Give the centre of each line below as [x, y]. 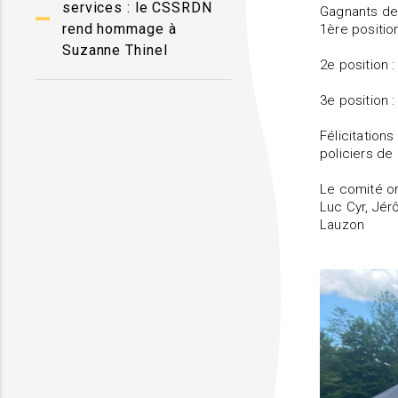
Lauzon [344, 225]
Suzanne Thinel [115, 50]
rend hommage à [119, 29]
